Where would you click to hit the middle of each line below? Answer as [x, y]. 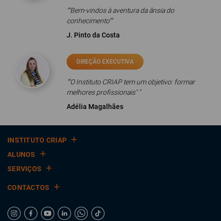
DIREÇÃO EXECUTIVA [105, 62]
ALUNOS [21, 154]
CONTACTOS [29, 187]
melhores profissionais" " [103, 92]
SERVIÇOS [25, 169]
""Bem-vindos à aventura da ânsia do [120, 10]
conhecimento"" [89, 21]
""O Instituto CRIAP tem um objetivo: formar [130, 82]
